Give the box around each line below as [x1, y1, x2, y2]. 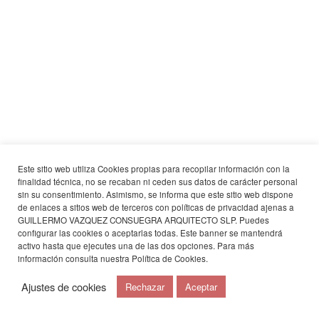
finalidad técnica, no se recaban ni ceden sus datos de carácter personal [18, 176, 298, 187]
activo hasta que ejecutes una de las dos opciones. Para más [18, 240, 254, 251]
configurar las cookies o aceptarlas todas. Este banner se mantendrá [18, 227, 283, 239]
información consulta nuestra [18, 253, 132, 264]
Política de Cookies [132, 253, 206, 264]
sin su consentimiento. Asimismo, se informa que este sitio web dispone [18, 189, 293, 200]
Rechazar [125, 280, 164, 293]
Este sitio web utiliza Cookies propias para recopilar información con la [18, 163, 290, 174]
